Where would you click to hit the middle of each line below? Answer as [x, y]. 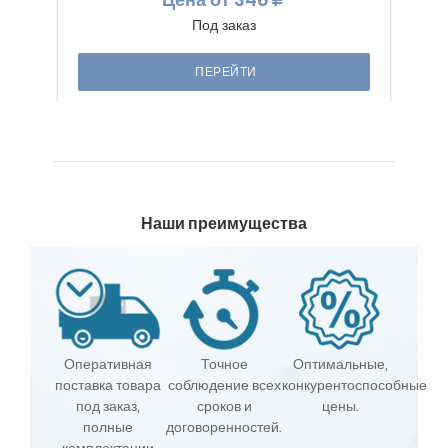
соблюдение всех [224, 385]
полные [108, 427]
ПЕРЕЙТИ [226, 72]
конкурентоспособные [354, 385]
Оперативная [108, 364]
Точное [224, 364]
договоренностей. [224, 427]
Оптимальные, [340, 364]
